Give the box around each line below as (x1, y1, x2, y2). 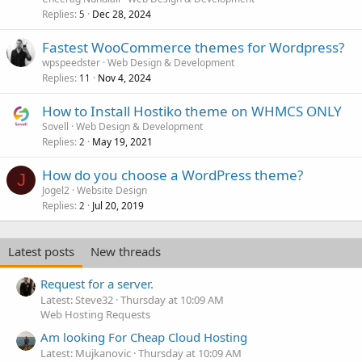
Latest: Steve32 (40, 292, 113, 307)
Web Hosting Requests (40, 306, 150, 322)
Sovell (42, 120, 69, 134)
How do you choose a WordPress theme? (42, 166, 303, 185)
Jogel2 (42, 183, 69, 198)
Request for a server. (40, 275, 154, 292)
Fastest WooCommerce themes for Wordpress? (42, 38, 344, 57)
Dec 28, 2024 (92, 7, 151, 22)
